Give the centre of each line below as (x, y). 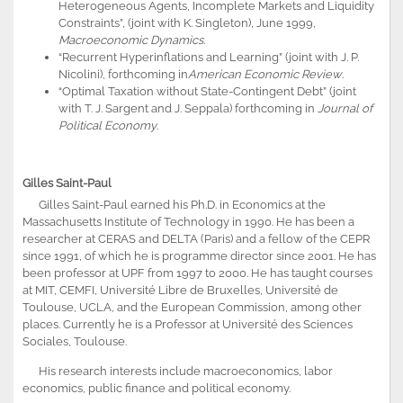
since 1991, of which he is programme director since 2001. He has (199, 255)
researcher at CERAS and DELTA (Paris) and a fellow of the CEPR (196, 238)
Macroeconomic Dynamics (131, 40)
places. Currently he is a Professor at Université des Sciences (188, 324)
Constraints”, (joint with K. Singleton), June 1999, (187, 22)
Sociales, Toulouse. (75, 341)
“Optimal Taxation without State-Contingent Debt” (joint (207, 91)
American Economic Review (265, 74)
